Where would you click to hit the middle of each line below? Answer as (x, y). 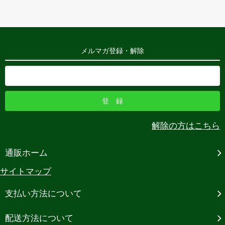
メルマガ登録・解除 (113, 51)
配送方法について (39, 218)
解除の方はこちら (186, 126)
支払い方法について (43, 194)
